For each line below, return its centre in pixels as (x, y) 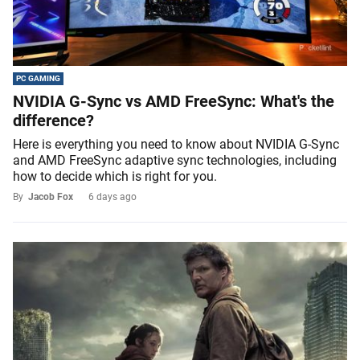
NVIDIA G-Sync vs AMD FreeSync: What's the (174, 102)
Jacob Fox (51, 197)
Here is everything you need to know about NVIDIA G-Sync (176, 145)
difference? (53, 121)
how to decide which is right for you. (115, 177)
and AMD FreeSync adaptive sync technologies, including (175, 161)
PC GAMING (38, 79)
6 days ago (112, 197)
